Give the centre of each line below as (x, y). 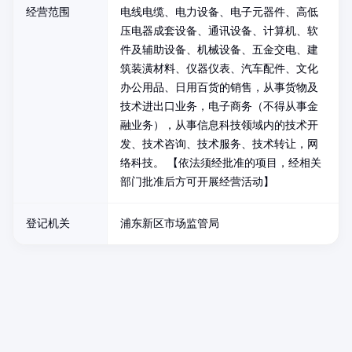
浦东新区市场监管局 (170, 224)
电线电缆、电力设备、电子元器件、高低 (219, 12)
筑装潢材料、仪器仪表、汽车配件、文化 (219, 69)
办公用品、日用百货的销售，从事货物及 (219, 88)
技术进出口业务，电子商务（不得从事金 (219, 106)
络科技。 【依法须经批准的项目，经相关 (221, 163)
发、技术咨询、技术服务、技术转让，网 (219, 144)
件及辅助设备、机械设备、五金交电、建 (219, 50)
